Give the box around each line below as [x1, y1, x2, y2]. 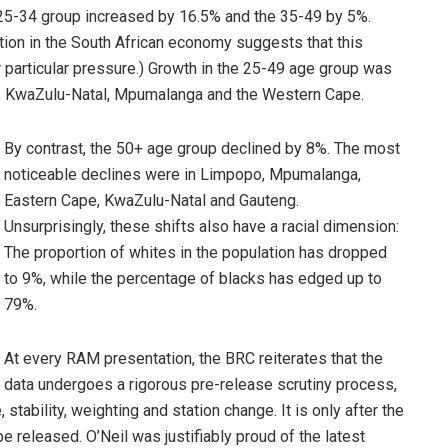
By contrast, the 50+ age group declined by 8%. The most [4, 139, 400, 159]
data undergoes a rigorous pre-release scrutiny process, [4, 375, 397, 395]
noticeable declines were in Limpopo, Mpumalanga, [4, 165, 361, 185]
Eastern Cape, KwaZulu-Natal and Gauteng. [4, 191, 299, 211]
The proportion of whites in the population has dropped [4, 243, 387, 263]
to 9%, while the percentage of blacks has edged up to [4, 269, 382, 289]
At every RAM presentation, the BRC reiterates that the [4, 349, 383, 369]
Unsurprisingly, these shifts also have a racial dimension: [4, 217, 399, 237]
